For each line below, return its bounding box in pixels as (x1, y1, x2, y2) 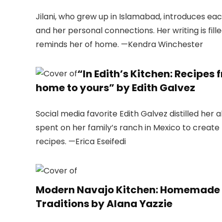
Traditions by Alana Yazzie (36, 197, 172, 211)
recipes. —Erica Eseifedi (36, 136, 126, 148)
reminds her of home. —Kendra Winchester (36, 39, 203, 51)
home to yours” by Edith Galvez (36, 81, 195, 95)
